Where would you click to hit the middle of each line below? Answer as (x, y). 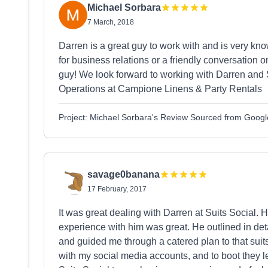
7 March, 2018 (111, 22)
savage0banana (124, 174)
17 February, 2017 (117, 189)
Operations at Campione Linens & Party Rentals (160, 89)
